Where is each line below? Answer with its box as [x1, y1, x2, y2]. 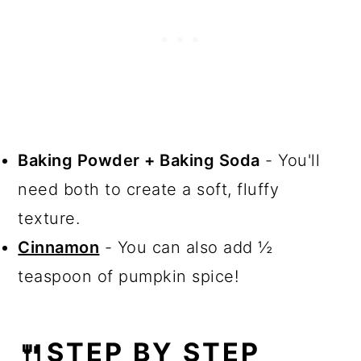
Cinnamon [18, 238, 100, 258]
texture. [18, 209, 81, 229]
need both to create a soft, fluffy [18, 180, 280, 200]
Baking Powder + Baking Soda [18, 151, 260, 171]
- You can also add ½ [99, 238, 273, 258]
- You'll [259, 151, 321, 171]
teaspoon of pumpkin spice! [18, 267, 239, 287]
